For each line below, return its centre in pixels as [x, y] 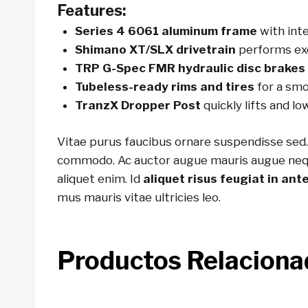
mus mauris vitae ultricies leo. [139, 197]
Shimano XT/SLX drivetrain [155, 50]
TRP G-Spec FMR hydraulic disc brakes [190, 68]
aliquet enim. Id [100, 178]
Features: [91, 11]
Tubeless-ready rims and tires [164, 87]
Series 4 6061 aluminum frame [166, 31]
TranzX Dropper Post [137, 106]
